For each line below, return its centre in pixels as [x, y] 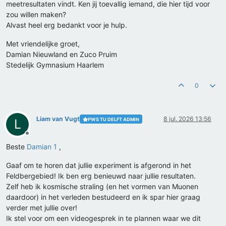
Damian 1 [42, 147]
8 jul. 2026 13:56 [187, 119]
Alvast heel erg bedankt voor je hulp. [67, 25]
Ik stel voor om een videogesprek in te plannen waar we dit [103, 218]
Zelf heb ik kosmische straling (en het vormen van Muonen [102, 187]
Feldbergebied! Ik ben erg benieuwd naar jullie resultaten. [101, 176]
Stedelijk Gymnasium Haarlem [55, 65]
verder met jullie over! [42, 208]
